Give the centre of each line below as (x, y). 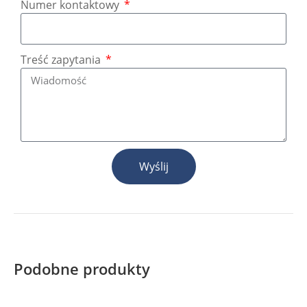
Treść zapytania (62, 60)
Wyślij (153, 167)
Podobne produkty (82, 269)
